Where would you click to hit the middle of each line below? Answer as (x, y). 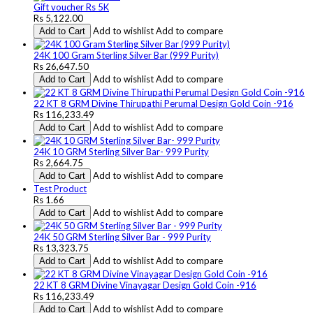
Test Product (60, 188)
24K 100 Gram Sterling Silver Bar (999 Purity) (126, 55)
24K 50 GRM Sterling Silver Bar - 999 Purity (122, 236)
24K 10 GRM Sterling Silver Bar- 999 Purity (121, 151)
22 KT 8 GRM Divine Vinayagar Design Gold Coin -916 (145, 285)
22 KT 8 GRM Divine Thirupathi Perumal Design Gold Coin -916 (163, 103)
